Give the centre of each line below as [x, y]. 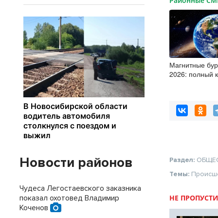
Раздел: [183, 160]
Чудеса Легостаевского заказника [80, 188]
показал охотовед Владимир [69, 198]
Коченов [35, 208]
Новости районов [76, 163]
